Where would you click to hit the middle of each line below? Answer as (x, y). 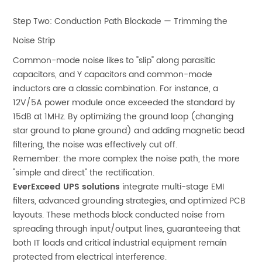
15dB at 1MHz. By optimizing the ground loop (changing (123, 116)
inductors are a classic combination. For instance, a (116, 88)
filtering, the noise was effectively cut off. (95, 144)
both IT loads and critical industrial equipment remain (120, 243)
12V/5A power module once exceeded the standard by (124, 102)
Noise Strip (34, 40)
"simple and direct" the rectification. (84, 173)
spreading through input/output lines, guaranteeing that (127, 229)
